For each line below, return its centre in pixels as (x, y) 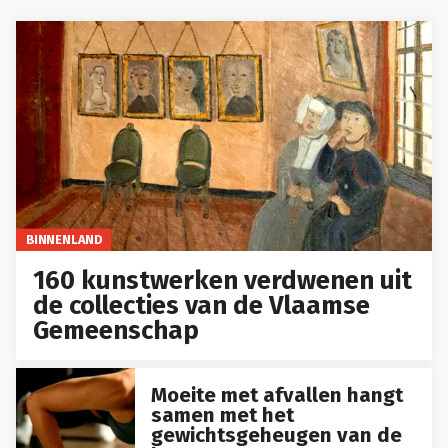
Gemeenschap (116, 330)
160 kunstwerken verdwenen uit (223, 280)
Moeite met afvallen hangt (276, 395)
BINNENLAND (63, 239)
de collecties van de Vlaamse (202, 305)
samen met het (222, 415)
